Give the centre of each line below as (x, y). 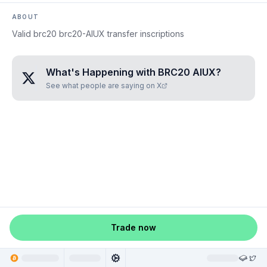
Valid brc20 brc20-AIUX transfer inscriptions (98, 34)
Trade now (133, 227)
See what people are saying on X (104, 86)
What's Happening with (102, 72)
